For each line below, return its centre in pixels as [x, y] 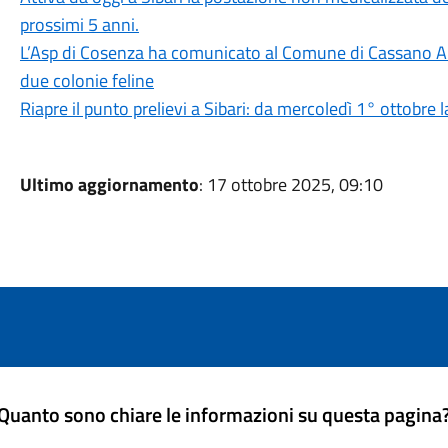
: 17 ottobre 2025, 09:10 [290, 184]
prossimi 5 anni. [79, 24]
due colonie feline [86, 80]
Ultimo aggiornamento [109, 184]
